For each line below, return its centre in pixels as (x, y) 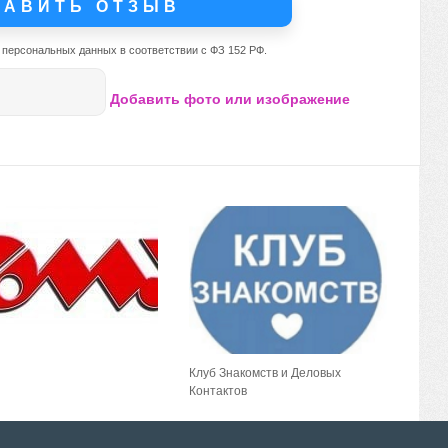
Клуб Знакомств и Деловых (264, 372)
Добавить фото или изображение (227, 99)
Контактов (217, 390)
